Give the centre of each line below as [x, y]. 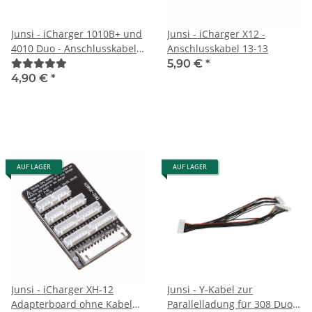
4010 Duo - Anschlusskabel [74, 48]
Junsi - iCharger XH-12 [62, 289]
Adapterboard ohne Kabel [72, 304]
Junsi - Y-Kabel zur [210, 289]
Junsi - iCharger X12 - [216, 33]
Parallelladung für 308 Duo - [233, 304]
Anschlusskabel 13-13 [218, 48]
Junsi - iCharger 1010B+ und [77, 33]
